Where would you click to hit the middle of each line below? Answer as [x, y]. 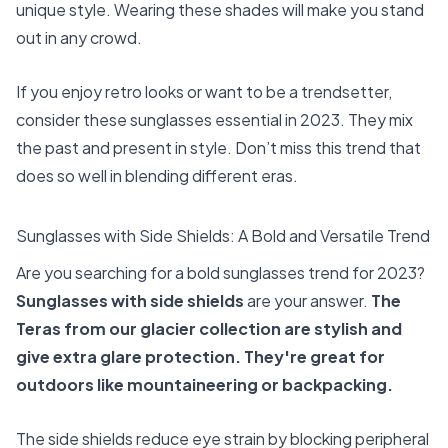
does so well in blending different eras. [157, 175]
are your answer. [307, 301]
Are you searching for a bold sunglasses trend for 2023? [220, 273]
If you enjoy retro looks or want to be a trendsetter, [204, 91]
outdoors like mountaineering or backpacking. [204, 385]
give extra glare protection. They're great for [200, 357]
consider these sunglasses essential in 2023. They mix [214, 119]
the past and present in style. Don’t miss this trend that [218, 147]
